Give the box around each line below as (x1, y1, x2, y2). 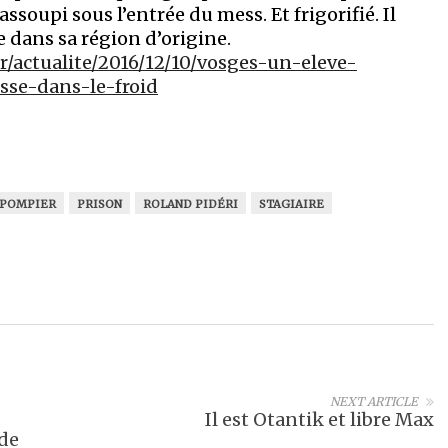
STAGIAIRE (259, 197, 324, 211)
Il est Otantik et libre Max (205, 408, 434, 431)
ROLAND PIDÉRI (143, 197, 238, 211)
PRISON (77, 197, 122, 211)
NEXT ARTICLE (330, 394, 418, 409)
